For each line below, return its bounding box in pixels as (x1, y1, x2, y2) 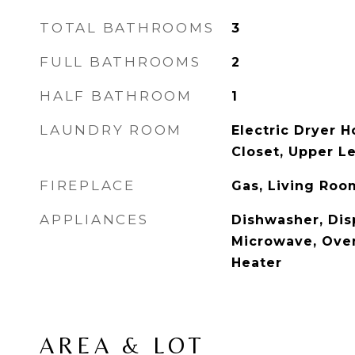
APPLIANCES (40, 212, 149, 227)
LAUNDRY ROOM (40, 122, 182, 138)
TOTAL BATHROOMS (40, 20, 215, 36)
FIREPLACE (40, 177, 136, 193)
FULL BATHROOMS (40, 54, 201, 70)
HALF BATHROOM (40, 88, 193, 104)
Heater (231, 255, 282, 270)
